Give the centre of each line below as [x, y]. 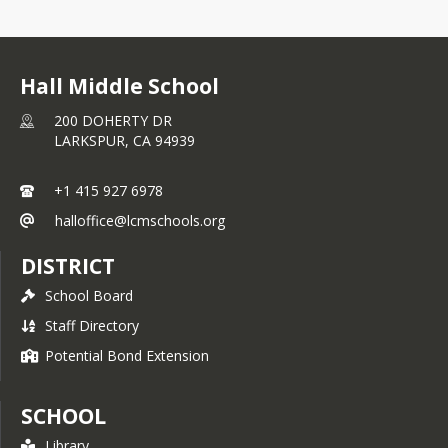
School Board [89, 295]
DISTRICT [68, 265]
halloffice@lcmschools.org [140, 220]
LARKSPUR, [93, 140]
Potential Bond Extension [127, 355]
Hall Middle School [119, 85]
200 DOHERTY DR [113, 120]
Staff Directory [92, 325]
